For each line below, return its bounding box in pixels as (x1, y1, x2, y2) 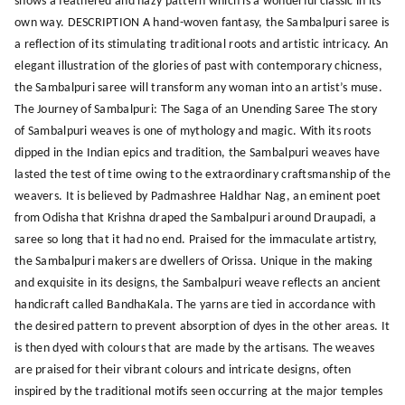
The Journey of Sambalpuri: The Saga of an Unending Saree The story (14, 102, 378, 117)
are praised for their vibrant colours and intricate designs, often (14, 363, 352, 377)
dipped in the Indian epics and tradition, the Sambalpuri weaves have (14, 146, 381, 160)
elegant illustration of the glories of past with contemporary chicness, (14, 59, 382, 73)
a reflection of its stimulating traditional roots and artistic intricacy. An (14, 37, 389, 52)
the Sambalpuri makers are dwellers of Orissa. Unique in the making (14, 254, 373, 268)
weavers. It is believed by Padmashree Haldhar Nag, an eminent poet (14, 189, 381, 203)
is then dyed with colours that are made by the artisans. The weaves (14, 341, 375, 355)
